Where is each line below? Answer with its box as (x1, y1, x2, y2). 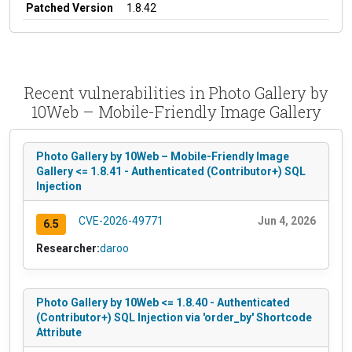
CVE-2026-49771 (78, 214, 163, 227)
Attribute (36, 325, 82, 339)
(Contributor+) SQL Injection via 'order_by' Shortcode (36, 310, 312, 324)
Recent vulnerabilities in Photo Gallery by (24, 82, 328, 103)
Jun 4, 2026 (258, 214, 316, 227)
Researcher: (36, 241, 100, 255)
